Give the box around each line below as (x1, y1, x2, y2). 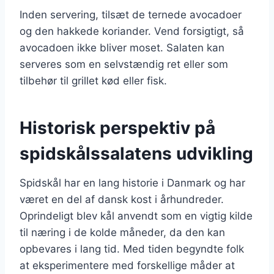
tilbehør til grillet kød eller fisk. (20, 74, 167, 87)
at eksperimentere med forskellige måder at (20, 259, 235, 272)
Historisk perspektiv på (20, 117, 215, 138)
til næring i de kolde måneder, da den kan (20, 226, 225, 239)
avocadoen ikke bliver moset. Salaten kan (20, 41, 224, 54)
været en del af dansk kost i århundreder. (20, 193, 224, 206)
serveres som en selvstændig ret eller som (20, 57, 228, 70)
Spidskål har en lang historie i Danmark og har (20, 176, 245, 189)
